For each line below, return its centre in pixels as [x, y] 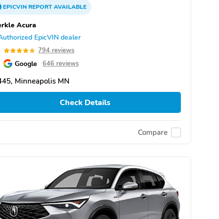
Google [26, 64]
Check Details [85, 102]
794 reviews [56, 50]
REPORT [40, 7]
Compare [153, 132]
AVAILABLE [69, 7]
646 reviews [61, 64]
